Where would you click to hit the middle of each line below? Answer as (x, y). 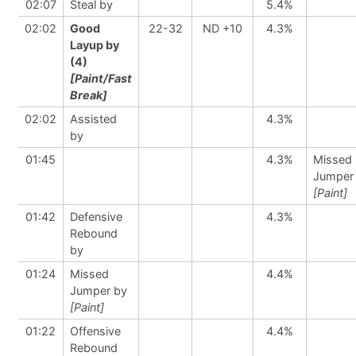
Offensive (95, 331)
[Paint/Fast (101, 78)
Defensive (96, 217)
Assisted (93, 119)
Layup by (95, 45)
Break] (89, 95)
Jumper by (99, 290)
